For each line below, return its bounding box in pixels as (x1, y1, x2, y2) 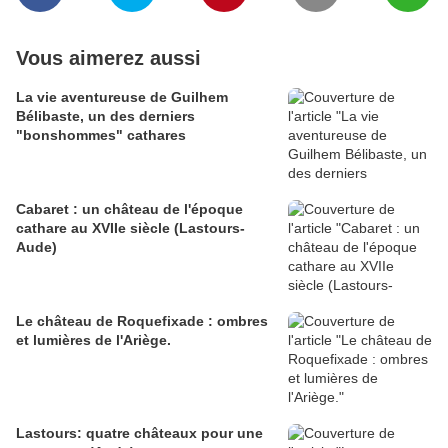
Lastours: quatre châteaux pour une (16, 425, 263, 442)
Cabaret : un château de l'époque (16, 201, 243, 218)
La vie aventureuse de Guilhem (16, 89, 228, 106)
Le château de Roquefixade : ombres (16, 313, 268, 330)
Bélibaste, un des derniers (16, 108, 195, 125)
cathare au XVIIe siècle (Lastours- (16, 220, 245, 237)
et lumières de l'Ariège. (16, 332, 171, 349)
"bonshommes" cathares (16, 127, 186, 144)
